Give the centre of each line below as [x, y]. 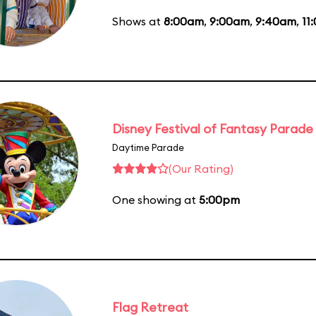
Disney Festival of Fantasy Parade [213, 128]
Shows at [138, 21]
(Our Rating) [201, 168]
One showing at [156, 199]
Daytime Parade [148, 147]
